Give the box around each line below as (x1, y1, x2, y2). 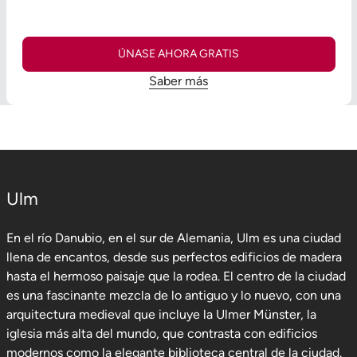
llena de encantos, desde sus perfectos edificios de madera (6, 249, 342, 265)
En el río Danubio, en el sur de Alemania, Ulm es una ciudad (6, 230, 341, 245)
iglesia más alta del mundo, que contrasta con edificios (6, 326, 317, 341)
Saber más (149, 73, 208, 88)
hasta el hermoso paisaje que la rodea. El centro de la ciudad (6, 269, 346, 284)
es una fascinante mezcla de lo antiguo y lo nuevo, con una (6, 288, 341, 303)
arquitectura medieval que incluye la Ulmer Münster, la (6, 307, 316, 322)
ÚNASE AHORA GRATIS (118, 47, 239, 61)
